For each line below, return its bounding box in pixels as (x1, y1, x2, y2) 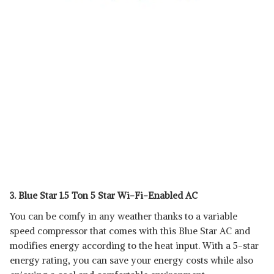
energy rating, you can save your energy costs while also (10, 254, 253, 266)
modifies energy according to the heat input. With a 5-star (10, 240, 259, 251)
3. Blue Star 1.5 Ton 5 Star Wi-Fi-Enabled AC (10, 190, 198, 201)
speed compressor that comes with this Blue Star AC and (10, 225, 250, 237)
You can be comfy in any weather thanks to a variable (10, 210, 237, 222)
